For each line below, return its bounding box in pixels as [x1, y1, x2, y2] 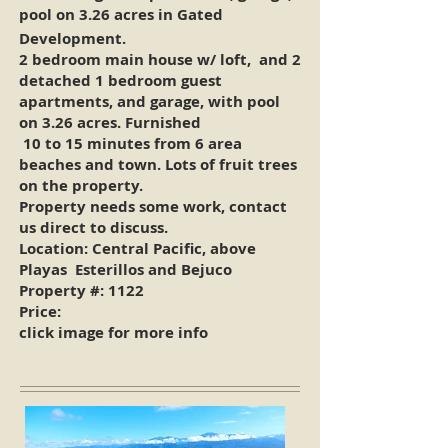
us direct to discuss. [19, 217, 172, 238]
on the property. [19, 175, 147, 196]
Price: [19, 301, 65, 322]
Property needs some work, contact [19, 196, 287, 217]
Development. [19, 28, 126, 49]
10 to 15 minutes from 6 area [19, 133, 242, 154]
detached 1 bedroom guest [19, 70, 222, 91]
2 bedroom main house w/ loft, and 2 [19, 49, 301, 70]
